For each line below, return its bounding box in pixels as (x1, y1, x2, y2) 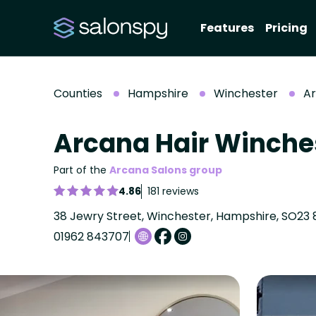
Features (200, 20, 254, 36)
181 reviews (147, 183, 199, 198)
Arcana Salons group (109, 163, 222, 177)
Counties (54, 85, 102, 102)
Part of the (54, 163, 109, 177)
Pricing (265, 20, 308, 36)
